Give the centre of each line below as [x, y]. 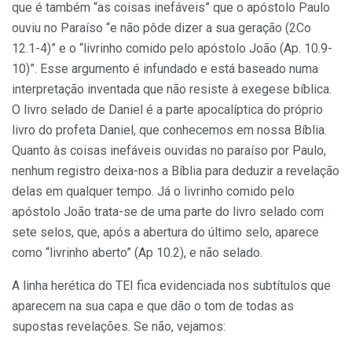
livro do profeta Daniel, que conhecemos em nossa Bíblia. [169, 130]
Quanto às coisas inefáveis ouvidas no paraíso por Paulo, [169, 150]
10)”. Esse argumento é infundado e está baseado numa [165, 68]
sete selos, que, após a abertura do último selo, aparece [165, 232]
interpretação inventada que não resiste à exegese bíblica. [172, 89]
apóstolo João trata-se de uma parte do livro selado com [168, 211]
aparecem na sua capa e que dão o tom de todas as [153, 306]
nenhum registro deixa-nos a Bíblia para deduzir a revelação [176, 170]
